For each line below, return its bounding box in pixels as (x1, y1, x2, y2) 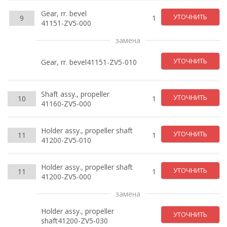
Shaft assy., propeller (41, 89, 109, 99)
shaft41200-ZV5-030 (41, 215, 108, 225)
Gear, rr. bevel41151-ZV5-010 (41, 57, 137, 67)
